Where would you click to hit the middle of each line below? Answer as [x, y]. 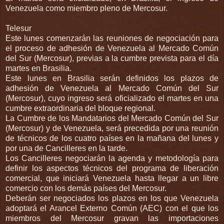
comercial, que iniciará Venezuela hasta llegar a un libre [112, 178]
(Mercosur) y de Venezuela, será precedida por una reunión [112, 128]
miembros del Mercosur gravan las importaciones [112, 218]
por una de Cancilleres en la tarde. [66, 148]
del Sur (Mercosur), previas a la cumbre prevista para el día [112, 58]
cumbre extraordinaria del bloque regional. [80, 108]
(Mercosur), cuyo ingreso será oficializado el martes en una [112, 98]
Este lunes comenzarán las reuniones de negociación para [112, 38]
